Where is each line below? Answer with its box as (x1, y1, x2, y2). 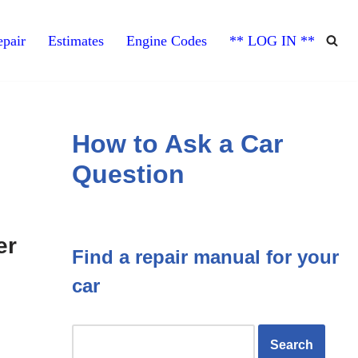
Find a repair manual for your (71, 245, 339, 268)
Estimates (48, 32, 104, 49)
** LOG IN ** (229, 32, 315, 49)
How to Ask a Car (71, 129, 283, 158)
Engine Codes (126, 32, 207, 49)
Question (71, 159, 185, 189)
